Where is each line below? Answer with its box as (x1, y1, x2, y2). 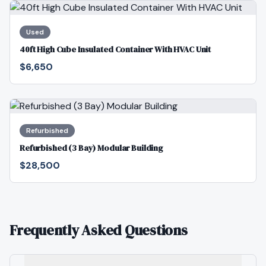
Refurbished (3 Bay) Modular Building (20, 142, 163, 154)
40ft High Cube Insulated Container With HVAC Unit (20, 43, 211, 55)
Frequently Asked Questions (9, 220, 188, 240)
